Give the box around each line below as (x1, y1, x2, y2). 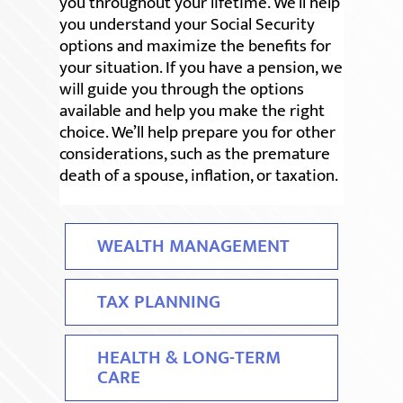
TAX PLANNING (97, 285, 221, 318)
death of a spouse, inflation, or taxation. (59, 161, 339, 190)
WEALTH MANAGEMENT (97, 229, 291, 262)
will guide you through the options (59, 75, 305, 103)
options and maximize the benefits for (59, 31, 332, 60)
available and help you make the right (59, 96, 326, 125)
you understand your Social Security (59, 10, 316, 39)
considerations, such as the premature (59, 139, 331, 168)
